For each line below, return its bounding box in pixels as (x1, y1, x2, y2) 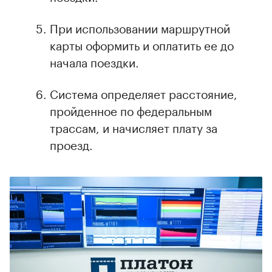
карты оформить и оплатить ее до (50, 35, 234, 53)
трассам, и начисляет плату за (50, 117, 217, 136)
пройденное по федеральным (50, 100, 212, 119)
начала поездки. (50, 52, 139, 70)
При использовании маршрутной (50, 18, 230, 36)
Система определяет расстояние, (50, 83, 237, 102)
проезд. (50, 134, 93, 153)
